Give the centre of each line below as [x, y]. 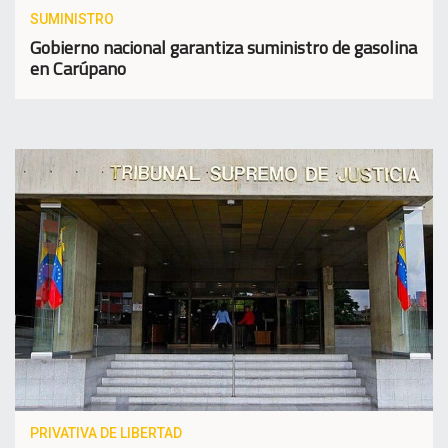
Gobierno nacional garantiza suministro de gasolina [223, 48]
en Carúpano [78, 69]
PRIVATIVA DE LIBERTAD [106, 432]
